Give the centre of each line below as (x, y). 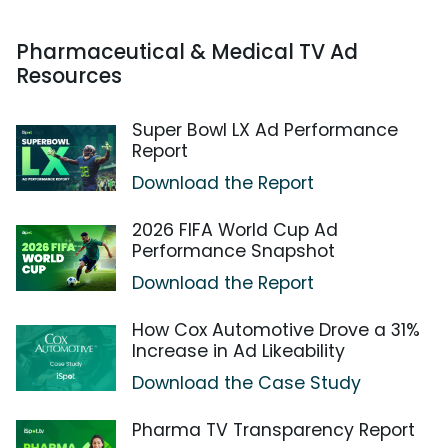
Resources (69, 76)
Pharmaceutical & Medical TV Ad (187, 52)
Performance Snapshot (233, 251)
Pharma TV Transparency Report (273, 430)
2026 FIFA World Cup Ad (235, 230)
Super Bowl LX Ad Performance (265, 130)
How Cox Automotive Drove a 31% (276, 330)
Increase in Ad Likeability (238, 351)
